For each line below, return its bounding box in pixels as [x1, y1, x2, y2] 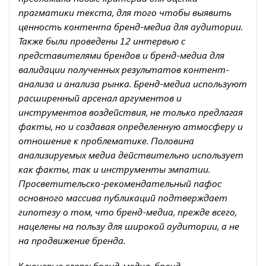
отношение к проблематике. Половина [18, 134, 194, 147]
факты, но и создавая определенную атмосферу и [18, 119, 243, 132]
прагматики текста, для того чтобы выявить [18, 5, 232, 18]
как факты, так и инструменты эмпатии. [18, 162, 210, 175]
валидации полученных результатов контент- [18, 62, 229, 75]
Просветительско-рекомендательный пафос [18, 176, 221, 189]
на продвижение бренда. [18, 233, 125, 246]
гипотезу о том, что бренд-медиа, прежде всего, [18, 205, 237, 218]
